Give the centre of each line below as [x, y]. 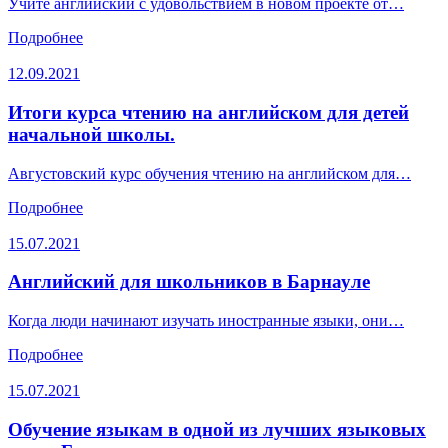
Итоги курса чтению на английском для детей [208, 112]
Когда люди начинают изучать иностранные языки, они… [206, 320]
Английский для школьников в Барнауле [189, 282]
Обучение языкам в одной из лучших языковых [217, 429]
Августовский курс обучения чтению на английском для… [209, 173]
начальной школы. [91, 134]
